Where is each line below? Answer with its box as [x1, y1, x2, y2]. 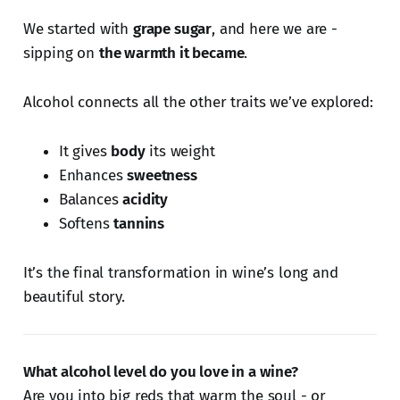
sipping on [22, 44, 99, 63]
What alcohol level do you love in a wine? [22, 362, 298, 382]
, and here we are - [212, 20, 337, 39]
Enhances [58, 166, 128, 186]
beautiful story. [22, 287, 125, 307]
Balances [58, 190, 123, 210]
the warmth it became [98, 44, 245, 63]
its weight [145, 142, 215, 162]
